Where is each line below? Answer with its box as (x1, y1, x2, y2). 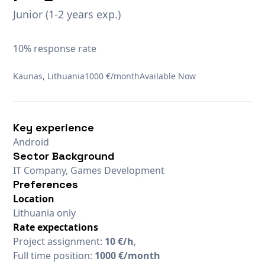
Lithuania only (13, 206, 76, 219)
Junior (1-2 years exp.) (13, 7, 121, 21)
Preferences (13, 177, 79, 191)
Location (13, 192, 55, 205)
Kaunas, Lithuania (13, 70, 85, 82)
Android (13, 135, 50, 148)
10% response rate (13, 41, 97, 55)
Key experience (13, 120, 95, 134)
